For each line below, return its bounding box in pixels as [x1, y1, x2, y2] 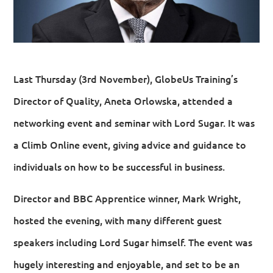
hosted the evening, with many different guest [13, 213, 222, 227]
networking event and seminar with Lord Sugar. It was [13, 116, 255, 129]
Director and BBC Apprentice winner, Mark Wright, [13, 191, 241, 205]
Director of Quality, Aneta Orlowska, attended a [13, 94, 233, 107]
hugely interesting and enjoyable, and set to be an [13, 257, 240, 271]
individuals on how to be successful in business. [13, 160, 225, 173]
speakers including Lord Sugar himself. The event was [13, 235, 253, 249]
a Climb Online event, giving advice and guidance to [13, 138, 247, 151]
